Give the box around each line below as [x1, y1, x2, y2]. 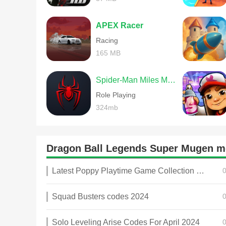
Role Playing [96, 91, 136, 99]
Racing [96, 36, 118, 44]
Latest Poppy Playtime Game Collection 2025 [196, 166, 204, 175]
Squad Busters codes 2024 [52, 192, 149, 201]
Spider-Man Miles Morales [167, 76, 176, 84]
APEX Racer [96, 21, 143, 30]
